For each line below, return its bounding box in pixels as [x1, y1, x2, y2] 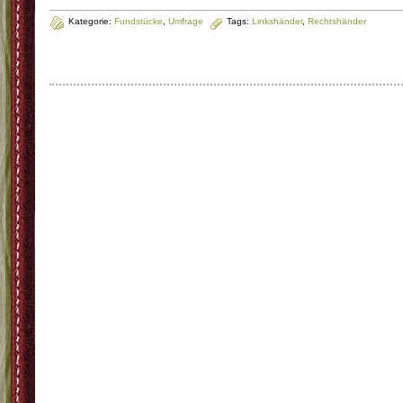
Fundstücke [114, 16, 163, 26]
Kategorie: [68, 16, 114, 26]
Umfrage [168, 16, 203, 26]
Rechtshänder [308, 16, 366, 26]
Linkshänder [252, 16, 302, 26]
